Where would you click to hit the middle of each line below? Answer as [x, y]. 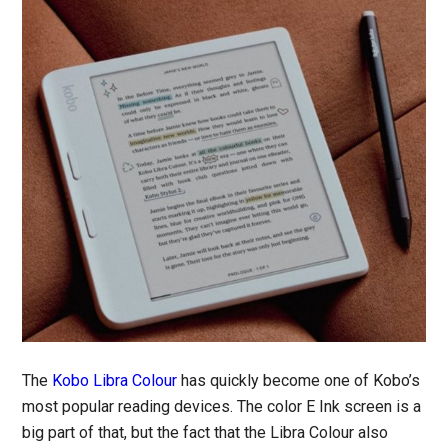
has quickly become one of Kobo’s [299, 381]
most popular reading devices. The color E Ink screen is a [222, 407]
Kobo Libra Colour [115, 381]
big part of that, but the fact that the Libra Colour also [205, 433]
